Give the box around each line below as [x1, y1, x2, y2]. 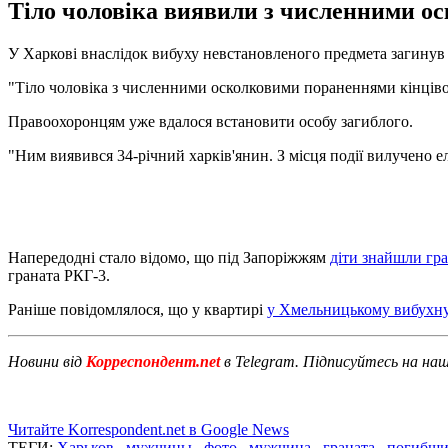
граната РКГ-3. [8, 266, 110, 284]
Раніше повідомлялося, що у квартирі [8, 300, 267, 318]
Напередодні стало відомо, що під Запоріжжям [8, 248, 330, 266]
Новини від [8, 352, 82, 370]
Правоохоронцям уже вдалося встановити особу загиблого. [8, 112, 413, 130]
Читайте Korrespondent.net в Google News [8, 420, 289, 438]
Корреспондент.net [82, 352, 224, 370]
